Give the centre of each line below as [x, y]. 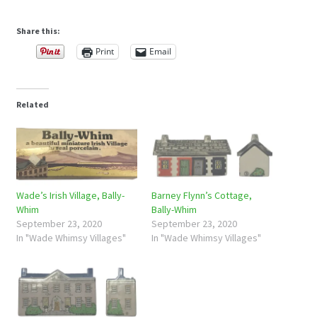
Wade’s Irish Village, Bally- [70, 196]
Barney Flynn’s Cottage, [202, 196]
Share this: [38, 30]
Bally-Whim [174, 210]
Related [32, 104]
